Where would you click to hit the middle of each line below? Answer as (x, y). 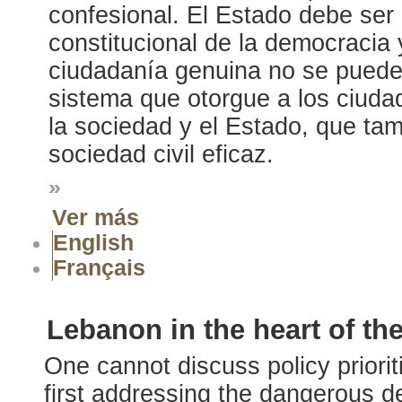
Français (99, 267)
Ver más (95, 217)
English (93, 242)
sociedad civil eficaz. (161, 154)
